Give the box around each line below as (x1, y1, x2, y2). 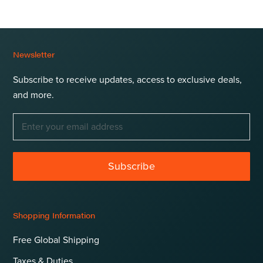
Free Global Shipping (13, 234, 99, 247)
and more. (13, 89, 54, 102)
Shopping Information (13, 210, 95, 221)
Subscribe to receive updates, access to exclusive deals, (13, 74, 242, 86)
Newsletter (13, 49, 55, 60)
